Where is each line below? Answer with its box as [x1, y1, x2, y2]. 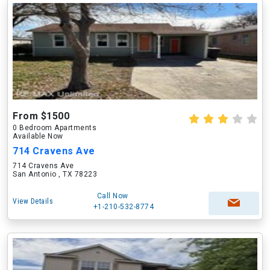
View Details [13, 197, 53, 206]
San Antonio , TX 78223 [13, 170, 97, 178]
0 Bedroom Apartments [13, 124, 96, 132]
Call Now [96, 192, 128, 200]
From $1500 [13, 110, 69, 122]
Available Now [13, 132, 63, 140]
